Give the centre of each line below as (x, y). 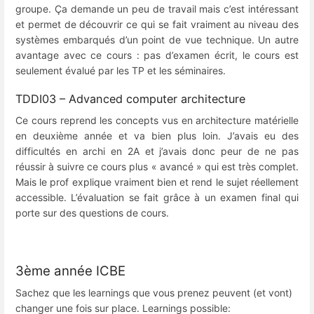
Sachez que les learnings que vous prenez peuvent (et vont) (154, 293)
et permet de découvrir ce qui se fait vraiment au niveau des (157, 25)
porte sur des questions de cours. (92, 213)
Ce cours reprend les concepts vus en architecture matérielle (157, 121)
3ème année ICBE (70, 271)
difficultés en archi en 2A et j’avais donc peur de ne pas (157, 151)
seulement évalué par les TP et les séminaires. (121, 71)
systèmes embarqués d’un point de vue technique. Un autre (157, 40)
